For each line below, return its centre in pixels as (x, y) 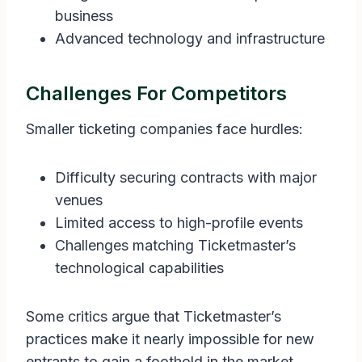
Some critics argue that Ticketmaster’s (154, 317)
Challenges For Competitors (156, 94)
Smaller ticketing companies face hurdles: (164, 129)
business (84, 16)
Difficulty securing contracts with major (186, 178)
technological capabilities (139, 268)
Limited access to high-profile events (179, 223)
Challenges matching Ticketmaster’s (175, 246)
